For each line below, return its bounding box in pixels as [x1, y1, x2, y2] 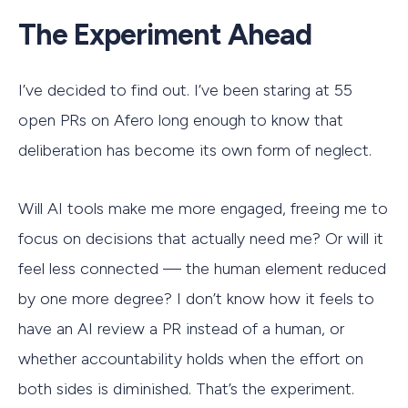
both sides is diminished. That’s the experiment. [18, 379, 354, 400]
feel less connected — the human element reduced [18, 259, 386, 280]
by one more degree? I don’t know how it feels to [18, 289, 374, 310]
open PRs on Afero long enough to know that [18, 109, 343, 130]
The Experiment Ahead [18, 16, 311, 52]
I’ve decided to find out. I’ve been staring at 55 [18, 79, 352, 100]
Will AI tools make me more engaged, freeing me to [18, 199, 388, 219]
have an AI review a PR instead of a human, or [18, 319, 344, 340]
